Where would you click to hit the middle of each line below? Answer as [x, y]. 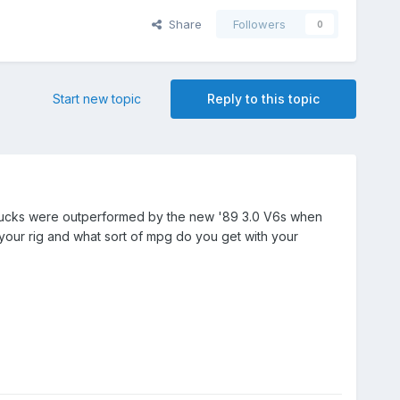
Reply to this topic [264, 99]
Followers [260, 25]
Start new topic [97, 99]
